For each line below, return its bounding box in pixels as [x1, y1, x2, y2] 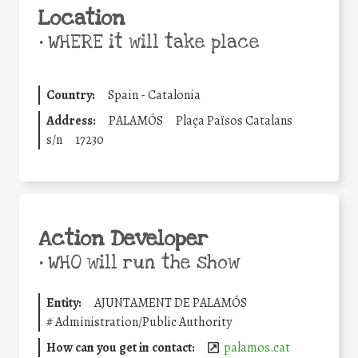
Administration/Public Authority [55, 312, 232, 331]
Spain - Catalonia [108, 86, 201, 104]
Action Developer [38, 225, 208, 253]
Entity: [46, 293, 82, 312]
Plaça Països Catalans [176, 111, 292, 129]
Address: [46, 111, 96, 129]
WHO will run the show [42, 250, 240, 275]
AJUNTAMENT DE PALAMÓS [94, 293, 247, 312]
